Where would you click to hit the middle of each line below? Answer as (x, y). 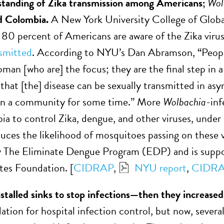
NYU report (160, 168)
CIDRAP (93, 168)
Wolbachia (184, 102)
